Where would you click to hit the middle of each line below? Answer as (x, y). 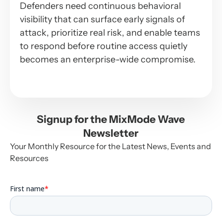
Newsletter (111, 133)
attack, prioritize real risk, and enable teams (110, 32)
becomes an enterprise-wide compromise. (108, 59)
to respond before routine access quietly (104, 46)
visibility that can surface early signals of (102, 19)
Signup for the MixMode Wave (111, 119)
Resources (29, 158)
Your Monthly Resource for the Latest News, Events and (111, 146)
